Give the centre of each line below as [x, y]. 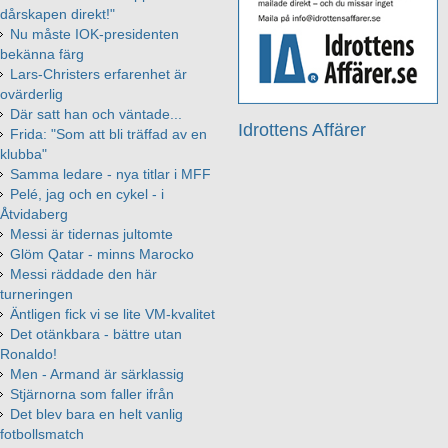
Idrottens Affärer [302, 129]
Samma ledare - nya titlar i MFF [110, 173]
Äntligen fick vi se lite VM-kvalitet [112, 313]
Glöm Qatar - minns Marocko [102, 253]
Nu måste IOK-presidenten [94, 33]
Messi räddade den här [83, 273]
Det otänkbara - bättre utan [96, 333]
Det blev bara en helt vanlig [96, 413]
